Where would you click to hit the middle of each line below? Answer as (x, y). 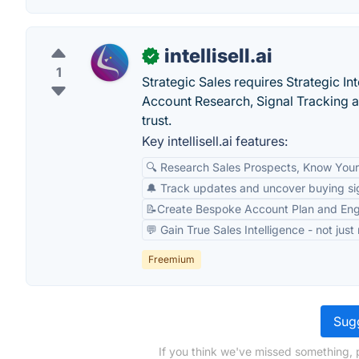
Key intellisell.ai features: (215, 141)
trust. (157, 120)
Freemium (171, 259)
